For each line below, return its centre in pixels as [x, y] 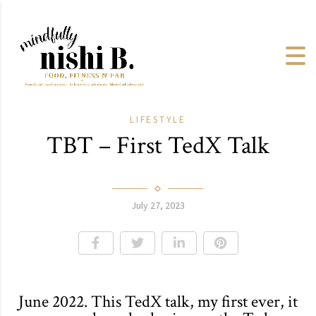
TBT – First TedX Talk [158, 145]
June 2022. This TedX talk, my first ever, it [158, 301]
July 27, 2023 [158, 205]
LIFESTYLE [158, 119]
